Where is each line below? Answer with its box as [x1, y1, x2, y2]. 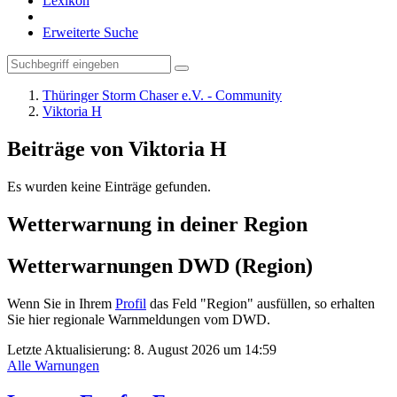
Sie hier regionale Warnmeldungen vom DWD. [7, 311, 270, 327]
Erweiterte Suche [43, 25, 138, 40]
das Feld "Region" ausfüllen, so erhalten [146, 295, 375, 311]
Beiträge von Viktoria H [7, 136, 227, 160]
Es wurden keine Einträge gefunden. [7, 178, 211, 194]
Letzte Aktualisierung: [7, 341, 134, 357]
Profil [115, 295, 146, 311]
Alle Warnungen [7, 357, 99, 373]
